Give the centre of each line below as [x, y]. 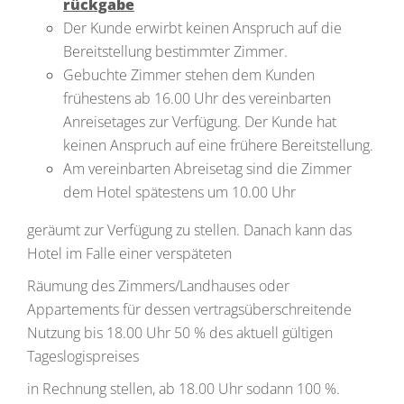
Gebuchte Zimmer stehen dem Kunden [189, 75]
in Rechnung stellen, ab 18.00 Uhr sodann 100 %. [184, 389]
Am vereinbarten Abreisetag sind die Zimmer [207, 169]
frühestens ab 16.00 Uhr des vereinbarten [197, 98]
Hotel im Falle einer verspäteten [129, 253]
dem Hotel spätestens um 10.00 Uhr [179, 192]
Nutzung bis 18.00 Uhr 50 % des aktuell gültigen [180, 333]
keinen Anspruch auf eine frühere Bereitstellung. [218, 145]
